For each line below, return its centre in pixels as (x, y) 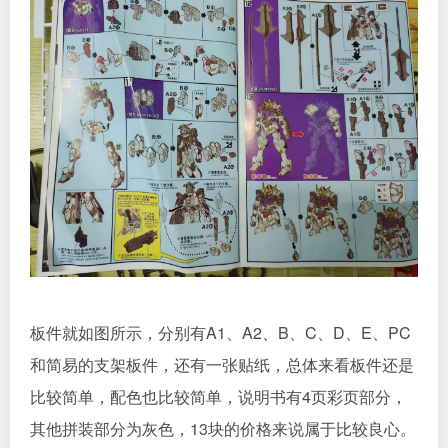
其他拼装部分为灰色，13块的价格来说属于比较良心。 (223, 429)
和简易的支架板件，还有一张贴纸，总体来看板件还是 (222, 365)
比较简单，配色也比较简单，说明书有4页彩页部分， (218, 397)
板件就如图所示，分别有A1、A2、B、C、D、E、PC (220, 333)
